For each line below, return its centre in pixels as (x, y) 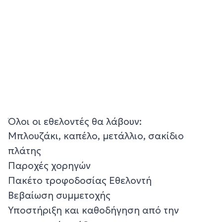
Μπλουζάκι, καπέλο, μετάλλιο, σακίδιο (96, 136)
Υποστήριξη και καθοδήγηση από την (93, 210)
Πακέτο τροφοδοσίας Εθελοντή (80, 181)
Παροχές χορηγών (49, 166)
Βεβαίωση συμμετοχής (59, 195)
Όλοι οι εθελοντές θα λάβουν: (75, 122)
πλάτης (25, 151)
